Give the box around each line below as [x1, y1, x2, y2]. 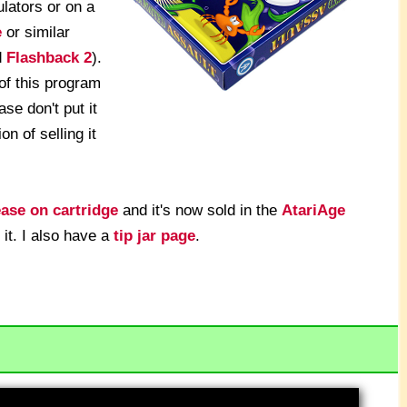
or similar [2, 23, 70, 41]
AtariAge [282, 201, 345, 219]
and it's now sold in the [118, 201, 282, 219]
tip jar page [114, 226, 195, 244]
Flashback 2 [6, 48, 92, 66]
